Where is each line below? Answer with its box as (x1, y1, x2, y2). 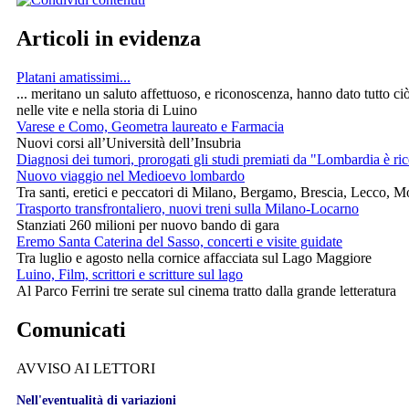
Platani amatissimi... (16, 69, 131, 86)
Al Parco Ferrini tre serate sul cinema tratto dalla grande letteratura (16, 283, 396, 299)
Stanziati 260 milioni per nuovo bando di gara (16, 217, 279, 234)
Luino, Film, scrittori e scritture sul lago (16, 267, 243, 283)
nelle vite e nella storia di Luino (16, 102, 197, 119)
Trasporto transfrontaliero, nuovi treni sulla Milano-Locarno (16, 201, 359, 217)
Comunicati (16, 318, 126, 342)
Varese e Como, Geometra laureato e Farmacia (16, 119, 284, 135)
